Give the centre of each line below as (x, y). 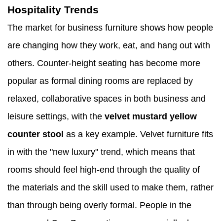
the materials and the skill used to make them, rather (110, 188)
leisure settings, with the (56, 117)
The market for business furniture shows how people (110, 28)
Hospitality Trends (53, 10)
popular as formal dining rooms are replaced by (100, 81)
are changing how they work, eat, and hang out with (109, 46)
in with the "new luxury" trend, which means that (101, 152)
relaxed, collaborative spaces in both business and (107, 99)
